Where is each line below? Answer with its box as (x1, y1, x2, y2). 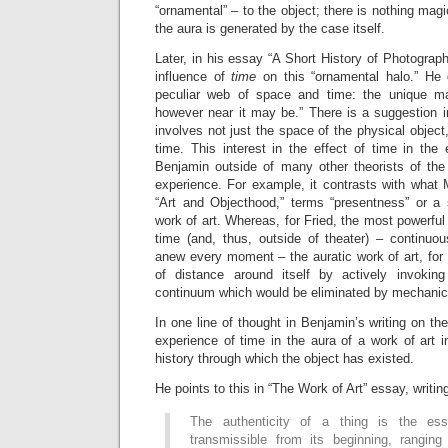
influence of (155, 68, 232, 84)
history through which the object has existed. (155, 350, 414, 366)
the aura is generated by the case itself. (155, 20, 385, 36)
